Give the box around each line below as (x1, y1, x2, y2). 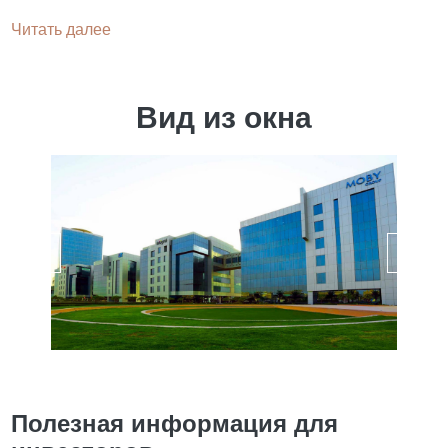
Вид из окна (136, 101, 312, 135)
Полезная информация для (11, 410, 339, 438)
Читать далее (11, 21, 112, 39)
